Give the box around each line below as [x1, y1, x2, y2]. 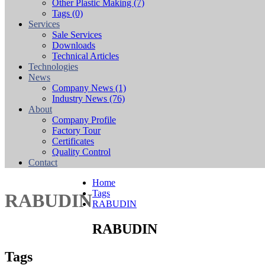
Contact [28, 157, 57, 167]
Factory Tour [52, 125, 101, 135]
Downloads [52, 40, 95, 50]
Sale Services [52, 30, 102, 40]
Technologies [28, 62, 78, 72]
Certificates [52, 136, 94, 146]
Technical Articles [52, 51, 119, 61]
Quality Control [52, 147, 111, 157]
